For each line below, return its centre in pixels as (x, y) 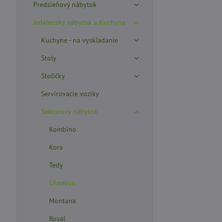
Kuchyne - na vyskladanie (79, 40)
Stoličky (53, 76)
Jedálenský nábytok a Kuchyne (79, 22)
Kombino (62, 129)
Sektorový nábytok (69, 111)
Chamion (62, 183)
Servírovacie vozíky (70, 94)
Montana (62, 201)
